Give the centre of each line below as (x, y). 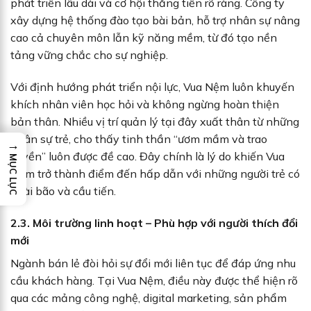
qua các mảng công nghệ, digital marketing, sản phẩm (149, 297)
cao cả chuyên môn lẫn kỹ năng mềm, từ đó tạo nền (144, 38)
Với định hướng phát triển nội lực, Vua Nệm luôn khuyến (152, 87)
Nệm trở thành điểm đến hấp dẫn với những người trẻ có (155, 174)
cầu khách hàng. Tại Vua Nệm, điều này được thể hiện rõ (154, 280)
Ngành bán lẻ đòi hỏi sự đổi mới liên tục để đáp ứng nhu (153, 263)
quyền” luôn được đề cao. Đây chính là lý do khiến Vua (148, 157)
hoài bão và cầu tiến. (63, 191)
